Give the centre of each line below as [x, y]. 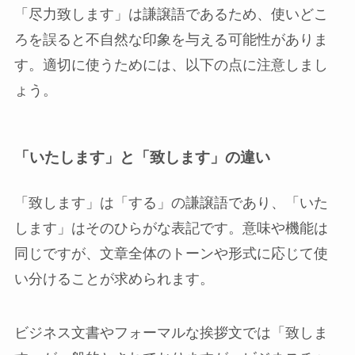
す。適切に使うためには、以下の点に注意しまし [171, 65]
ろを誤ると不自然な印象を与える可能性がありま [171, 39]
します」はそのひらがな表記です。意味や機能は [171, 229]
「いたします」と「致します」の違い [142, 158]
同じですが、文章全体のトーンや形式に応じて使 [171, 254]
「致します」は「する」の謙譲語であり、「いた [171, 203]
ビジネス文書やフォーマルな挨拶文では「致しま [171, 333]
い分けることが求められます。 [114, 279]
